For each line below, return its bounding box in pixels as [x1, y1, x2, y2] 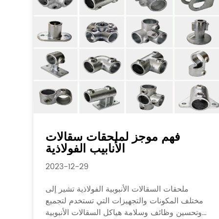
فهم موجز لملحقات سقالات [45, 127, 180, 147]
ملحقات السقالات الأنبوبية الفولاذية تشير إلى [45, 182, 189, 196]
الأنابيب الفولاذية [45, 139, 126, 159]
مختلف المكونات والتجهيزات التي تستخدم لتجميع [45, 194, 204, 207]
